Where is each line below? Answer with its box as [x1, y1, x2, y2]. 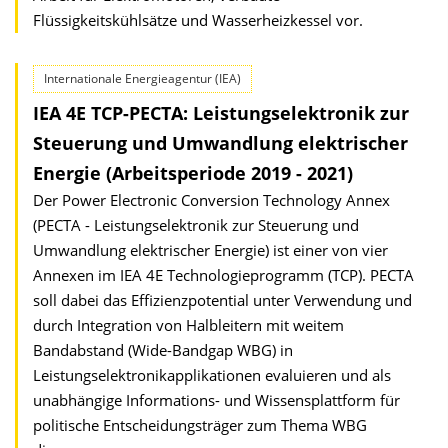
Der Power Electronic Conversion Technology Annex [33, 190, 390, 210]
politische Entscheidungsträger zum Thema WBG [33, 415, 367, 435]
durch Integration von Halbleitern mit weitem [33, 315, 344, 335]
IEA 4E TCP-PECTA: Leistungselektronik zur [33, 101, 409, 125]
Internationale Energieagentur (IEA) [44, 70, 241, 87]
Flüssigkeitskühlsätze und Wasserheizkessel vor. [33, 10, 363, 30]
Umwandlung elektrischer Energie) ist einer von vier [33, 240, 388, 260]
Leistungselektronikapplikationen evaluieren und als [33, 365, 391, 385]
